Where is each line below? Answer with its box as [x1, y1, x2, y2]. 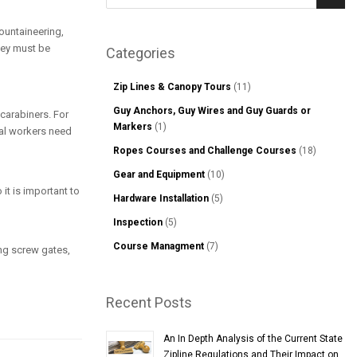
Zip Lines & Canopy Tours [113, 81, 233, 92]
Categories [106, 45, 175, 61]
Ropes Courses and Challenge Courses [113, 145, 299, 156]
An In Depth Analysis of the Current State [163, 333, 343, 344]
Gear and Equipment [113, 169, 207, 180]
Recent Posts [106, 294, 192, 311]
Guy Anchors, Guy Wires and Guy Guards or [113, 105, 311, 116]
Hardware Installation [113, 193, 211, 204]
